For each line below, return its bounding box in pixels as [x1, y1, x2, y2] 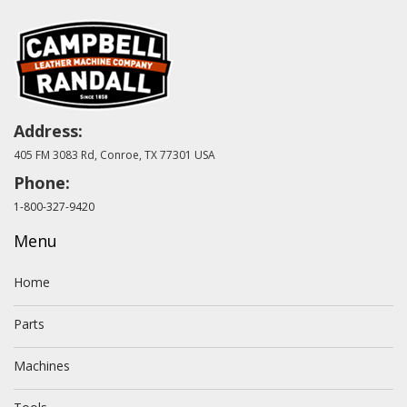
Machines [14, 357, 70, 374]
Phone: [14, 172, 70, 194]
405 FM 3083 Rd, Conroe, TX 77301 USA [14, 147, 215, 163]
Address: [14, 120, 83, 142]
